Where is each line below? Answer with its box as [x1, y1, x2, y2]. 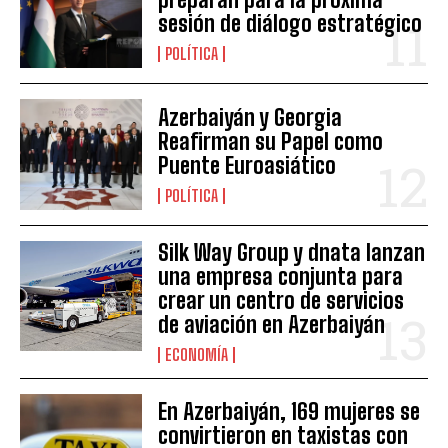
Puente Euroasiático [158, 151, 337, 179]
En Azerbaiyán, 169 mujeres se [158, 397, 421, 425]
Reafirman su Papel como [158, 127, 384, 155]
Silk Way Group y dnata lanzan [158, 238, 426, 266]
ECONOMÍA [165, 344, 229, 364]
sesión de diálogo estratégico [158, 10, 423, 38]
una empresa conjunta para [158, 262, 404, 290]
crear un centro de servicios [158, 286, 405, 314]
